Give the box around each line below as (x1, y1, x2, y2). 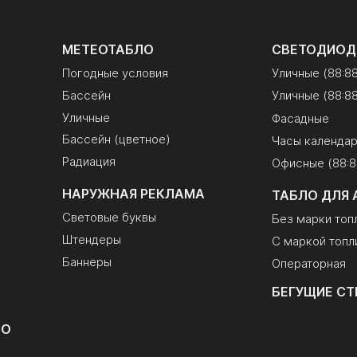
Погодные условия (61, 65, 168, 80)
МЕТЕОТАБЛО (61, 41, 154, 58)
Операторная (272, 256, 347, 272)
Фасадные (272, 110, 330, 126)
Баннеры (61, 253, 112, 269)
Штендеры (61, 231, 121, 247)
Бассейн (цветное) (61, 131, 171, 147)
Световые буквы (61, 209, 156, 225)
